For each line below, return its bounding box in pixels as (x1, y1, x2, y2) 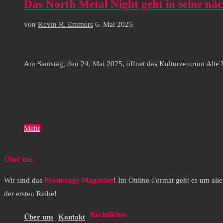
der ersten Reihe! (4, 190, 57, 198)
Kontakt (58, 213, 85, 222)
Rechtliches (90, 211, 127, 219)
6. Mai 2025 (95, 20, 133, 28)
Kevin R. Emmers (38, 20, 93, 28)
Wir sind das (4, 176, 44, 185)
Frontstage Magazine (44, 176, 113, 185)
